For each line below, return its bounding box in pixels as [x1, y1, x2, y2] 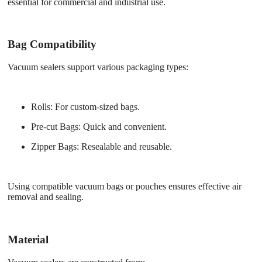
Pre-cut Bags [31, 122, 78, 132]
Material [8, 233, 49, 246]
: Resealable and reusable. [77, 142, 172, 152]
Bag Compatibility [8, 38, 96, 51]
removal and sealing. [8, 192, 84, 202]
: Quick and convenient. [78, 122, 167, 132]
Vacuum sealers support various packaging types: [8, 62, 188, 73]
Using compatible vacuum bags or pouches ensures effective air [8, 181, 242, 192]
